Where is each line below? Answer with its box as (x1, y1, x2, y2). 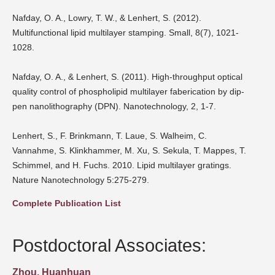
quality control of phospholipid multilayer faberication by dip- (12, 86, 244, 96)
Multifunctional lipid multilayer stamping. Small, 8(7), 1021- (12, 27, 239, 37)
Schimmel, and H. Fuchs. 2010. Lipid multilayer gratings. (12, 160, 231, 170)
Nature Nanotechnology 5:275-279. (12, 174, 149, 185)
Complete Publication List (12, 198, 121, 208)
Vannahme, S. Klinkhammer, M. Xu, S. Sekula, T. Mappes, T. (12, 145, 246, 155)
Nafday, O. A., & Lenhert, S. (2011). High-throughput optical (12, 71, 242, 82)
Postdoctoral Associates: (12, 235, 206, 255)
